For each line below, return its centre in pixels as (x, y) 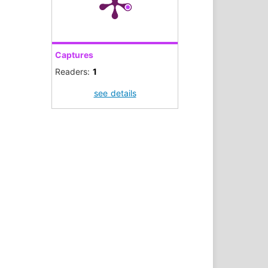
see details (115, 93)
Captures (74, 55)
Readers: (74, 72)
